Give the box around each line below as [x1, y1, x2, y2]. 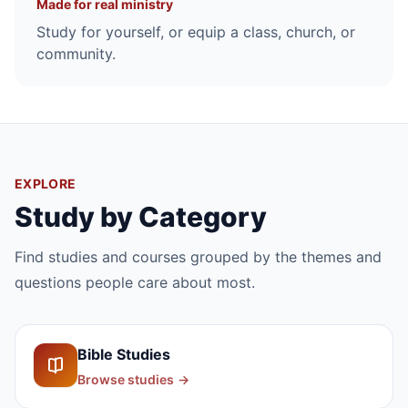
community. [36, 45, 116, 64]
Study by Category [15, 200, 267, 234]
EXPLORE [15, 176, 76, 192]
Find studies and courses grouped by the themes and [15, 248, 382, 267]
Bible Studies [77, 345, 170, 364]
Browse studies [77, 372, 174, 388]
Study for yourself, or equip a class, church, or [36, 23, 355, 42]
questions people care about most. [15, 273, 255, 292]
